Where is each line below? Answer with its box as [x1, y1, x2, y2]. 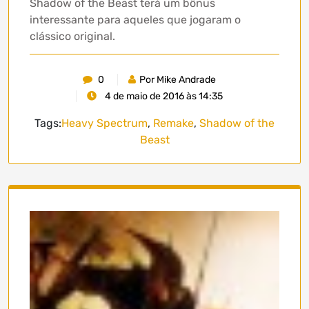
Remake [153, 117, 194, 130]
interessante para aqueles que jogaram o [30, 13, 241, 27]
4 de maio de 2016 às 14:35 [103, 90, 223, 103]
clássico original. [30, 30, 115, 43]
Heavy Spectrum [61, 117, 148, 130]
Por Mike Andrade [139, 74, 216, 86]
